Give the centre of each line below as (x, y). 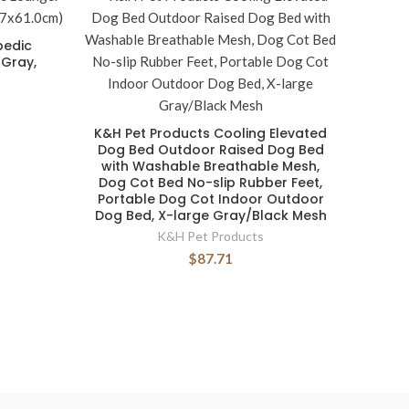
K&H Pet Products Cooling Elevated (210, 133)
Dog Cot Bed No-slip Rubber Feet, (210, 183)
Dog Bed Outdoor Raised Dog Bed (210, 150)
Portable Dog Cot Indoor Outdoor (210, 199)
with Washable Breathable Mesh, (210, 166)
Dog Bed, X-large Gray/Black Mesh (210, 215)
